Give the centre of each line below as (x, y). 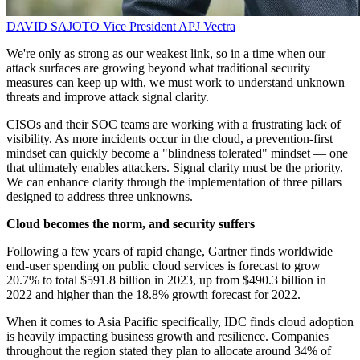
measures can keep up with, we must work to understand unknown (176, 83)
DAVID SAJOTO (55, 27)
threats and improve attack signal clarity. (108, 97)
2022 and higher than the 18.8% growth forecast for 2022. (157, 295)
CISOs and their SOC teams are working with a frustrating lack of (174, 125)
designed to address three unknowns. (100, 197)
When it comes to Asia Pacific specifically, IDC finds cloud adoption (180, 322)
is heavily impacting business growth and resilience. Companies (168, 337)
